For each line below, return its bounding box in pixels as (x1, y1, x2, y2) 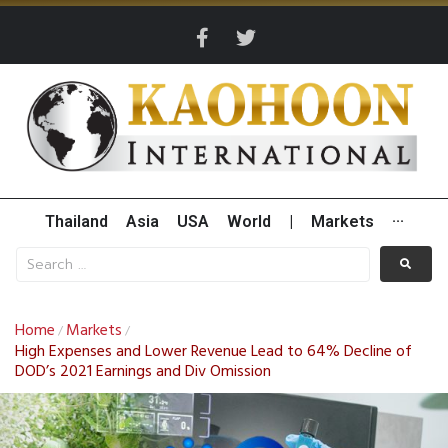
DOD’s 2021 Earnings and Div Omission (15, 359, 271, 386)
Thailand (44, 212, 108, 232)
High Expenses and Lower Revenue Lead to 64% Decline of (15, 339, 412, 366)
